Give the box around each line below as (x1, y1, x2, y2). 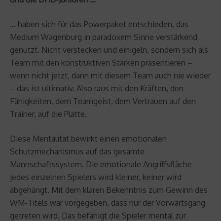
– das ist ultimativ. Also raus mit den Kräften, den (10, 83, 184, 93)
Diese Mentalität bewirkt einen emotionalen (10, 133, 167, 144)
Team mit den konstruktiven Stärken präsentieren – (10, 57, 192, 68)
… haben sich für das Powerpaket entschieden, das (10, 19, 188, 29)
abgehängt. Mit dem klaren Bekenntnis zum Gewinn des (10, 184, 208, 195)
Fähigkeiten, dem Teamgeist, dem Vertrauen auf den (10, 96, 196, 106)
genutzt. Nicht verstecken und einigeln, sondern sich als (10, 44, 208, 55)
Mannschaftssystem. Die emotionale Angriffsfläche (10, 159, 192, 169)
